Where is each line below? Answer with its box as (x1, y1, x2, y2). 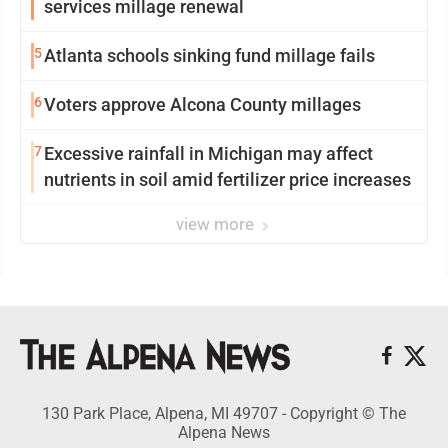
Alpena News (178, 422, 270, 442)
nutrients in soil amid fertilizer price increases (44, 169, 411, 191)
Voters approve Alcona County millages (44, 94, 361, 116)
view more (176, 214, 258, 235)
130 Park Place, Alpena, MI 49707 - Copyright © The (42, 403, 406, 423)
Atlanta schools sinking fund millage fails (44, 45, 375, 67)
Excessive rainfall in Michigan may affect (44, 143, 373, 165)
